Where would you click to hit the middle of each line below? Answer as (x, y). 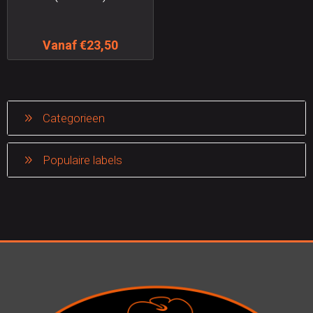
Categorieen (74, 118)
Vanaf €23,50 (80, 45)
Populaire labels (82, 160)
